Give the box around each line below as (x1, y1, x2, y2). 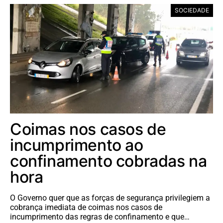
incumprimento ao (10, 135, 143, 155)
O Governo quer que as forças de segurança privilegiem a (10, 193, 210, 203)
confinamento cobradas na (10, 151, 207, 171)
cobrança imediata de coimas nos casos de (10, 202, 162, 212)
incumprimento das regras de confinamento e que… (10, 212, 190, 222)
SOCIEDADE (175, 6, 209, 14)
